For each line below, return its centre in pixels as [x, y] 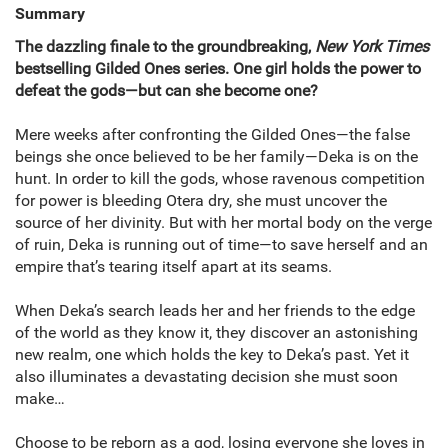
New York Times [372, 47]
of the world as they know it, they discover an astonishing [216, 333]
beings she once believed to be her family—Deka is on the [216, 157]
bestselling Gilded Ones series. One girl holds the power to [218, 69]
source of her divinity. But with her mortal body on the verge [223, 223]
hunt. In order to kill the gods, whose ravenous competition [220, 179]
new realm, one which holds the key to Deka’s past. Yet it [212, 355]
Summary [50, 14]
